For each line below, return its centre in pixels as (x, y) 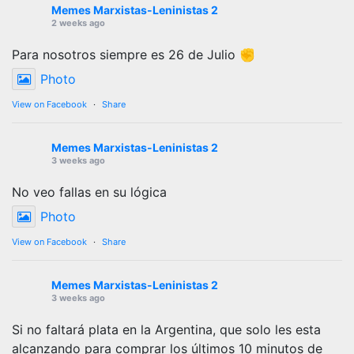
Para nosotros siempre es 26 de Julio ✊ (134, 54)
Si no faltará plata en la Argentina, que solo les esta (166, 329)
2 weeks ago (78, 23)
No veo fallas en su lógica (89, 192)
